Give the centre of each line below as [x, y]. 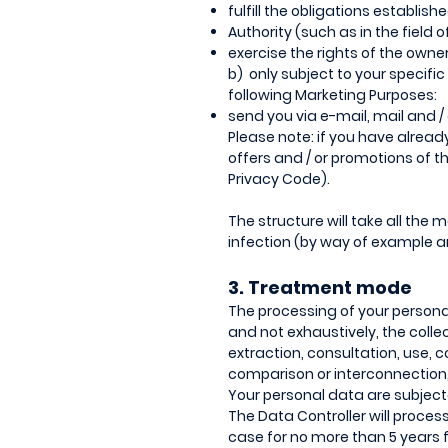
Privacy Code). [279, 179]
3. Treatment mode [320, 287]
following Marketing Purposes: [332, 95]
